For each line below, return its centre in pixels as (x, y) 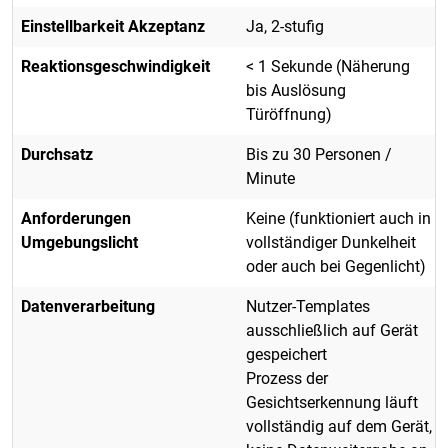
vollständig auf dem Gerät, (339, 426)
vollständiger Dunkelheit (331, 242)
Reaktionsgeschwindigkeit (115, 66)
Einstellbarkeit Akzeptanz (113, 26)
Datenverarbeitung (88, 306)
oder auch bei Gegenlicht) (336, 266)
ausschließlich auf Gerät (332, 330)
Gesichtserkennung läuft (332, 402)
